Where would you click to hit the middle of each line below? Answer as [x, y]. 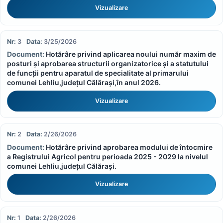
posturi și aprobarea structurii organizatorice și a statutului [108, 64]
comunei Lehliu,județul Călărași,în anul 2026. [84, 83]
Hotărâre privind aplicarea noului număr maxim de [131, 54]
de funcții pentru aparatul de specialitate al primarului [98, 73]
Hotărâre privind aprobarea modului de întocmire [129, 147]
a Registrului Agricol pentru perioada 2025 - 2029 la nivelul [107, 156]
